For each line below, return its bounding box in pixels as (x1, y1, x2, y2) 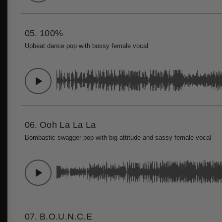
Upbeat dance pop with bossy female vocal (25, 42, 148, 50)
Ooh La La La (40, 119, 96, 130)
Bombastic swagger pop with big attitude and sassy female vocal (25, 134, 211, 141)
